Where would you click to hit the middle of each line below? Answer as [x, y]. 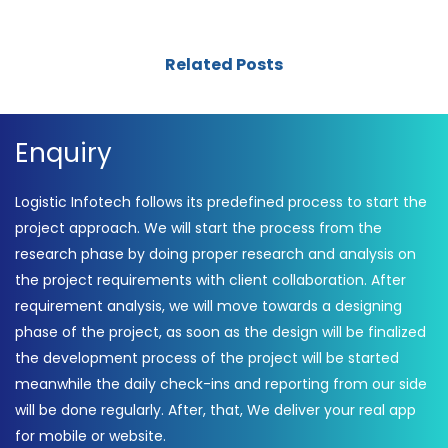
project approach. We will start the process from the [198, 228]
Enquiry [63, 153]
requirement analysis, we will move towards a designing [208, 306]
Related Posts [224, 64]
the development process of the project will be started [207, 358]
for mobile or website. [90, 436]
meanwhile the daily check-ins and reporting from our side [221, 384]
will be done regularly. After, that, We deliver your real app [215, 410]
